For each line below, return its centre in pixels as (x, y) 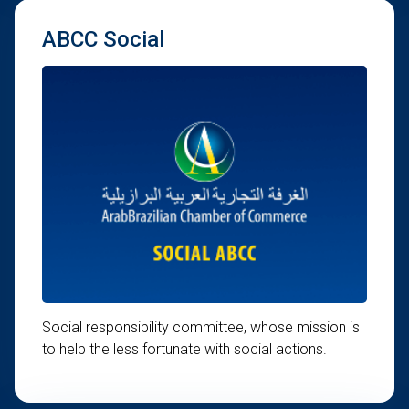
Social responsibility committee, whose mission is (201, 327)
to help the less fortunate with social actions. (184, 349)
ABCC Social (103, 39)
